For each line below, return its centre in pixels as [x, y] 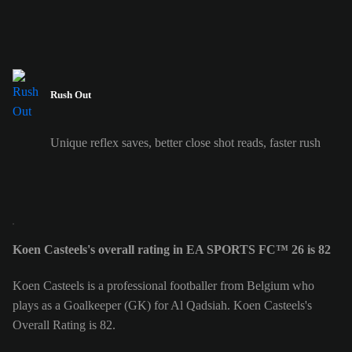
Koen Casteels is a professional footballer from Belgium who [163, 286]
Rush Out [71, 94]
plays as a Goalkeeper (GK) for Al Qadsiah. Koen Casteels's [162, 306]
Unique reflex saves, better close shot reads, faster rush [185, 142]
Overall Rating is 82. [64, 325]
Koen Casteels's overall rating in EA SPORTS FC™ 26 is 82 [172, 250]
